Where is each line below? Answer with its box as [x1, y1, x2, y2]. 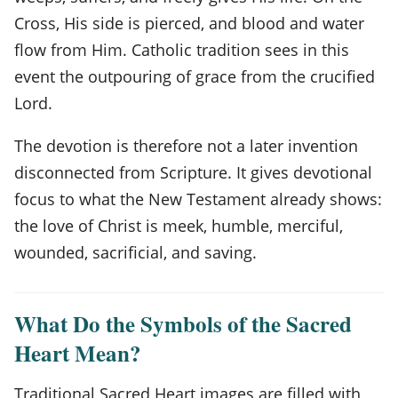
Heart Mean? [14, 336, 141, 370]
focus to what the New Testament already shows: [14, 187, 382, 210]
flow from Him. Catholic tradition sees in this [14, 38, 349, 60]
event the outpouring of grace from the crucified [14, 65, 375, 87]
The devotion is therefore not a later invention [14, 134, 358, 156]
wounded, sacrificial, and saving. [14, 241, 257, 263]
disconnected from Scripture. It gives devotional [14, 161, 372, 183]
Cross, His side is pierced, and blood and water [14, 12, 364, 34]
